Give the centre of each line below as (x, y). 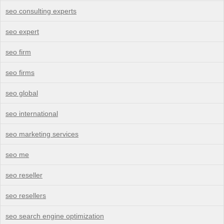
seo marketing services (42, 134)
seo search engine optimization (55, 216)
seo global (22, 93)
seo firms (20, 72)
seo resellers (26, 195)
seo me (17, 154)
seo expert (22, 31)
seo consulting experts (41, 11)
